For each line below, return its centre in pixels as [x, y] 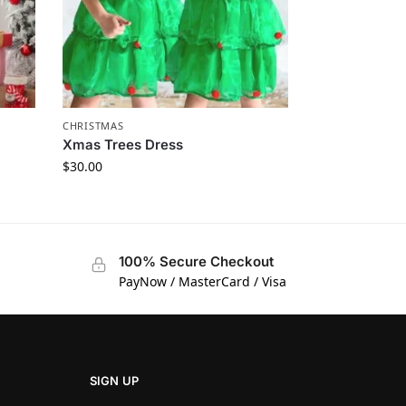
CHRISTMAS [93, 125]
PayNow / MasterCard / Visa [202, 281]
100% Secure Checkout [196, 261]
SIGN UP [114, 381]
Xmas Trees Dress [123, 144]
